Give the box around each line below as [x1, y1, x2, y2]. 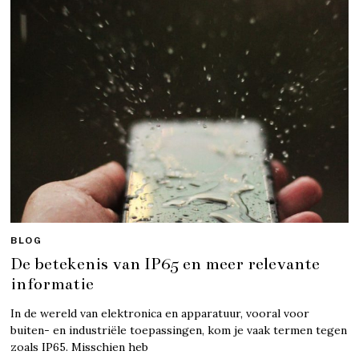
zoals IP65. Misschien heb [10, 339, 149, 354]
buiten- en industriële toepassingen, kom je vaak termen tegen [10, 322, 348, 337]
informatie [10, 272, 95, 294]
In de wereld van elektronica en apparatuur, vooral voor [10, 305, 310, 321]
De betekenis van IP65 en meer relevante [10, 252, 321, 274]
